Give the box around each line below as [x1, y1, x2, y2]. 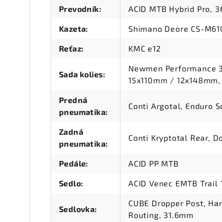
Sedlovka [59, 204, 95, 214]
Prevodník [59, 4, 99, 14]
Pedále [59, 159, 86, 168]
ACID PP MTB [128, 159, 179, 168]
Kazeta [59, 24, 86, 34]
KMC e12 [128, 44, 161, 54]
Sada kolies [59, 69, 104, 79]
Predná [59, 95, 88, 105]
